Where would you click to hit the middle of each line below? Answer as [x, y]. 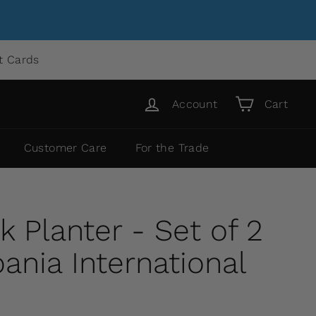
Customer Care [65, 148]
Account [195, 104]
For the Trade [172, 148]
